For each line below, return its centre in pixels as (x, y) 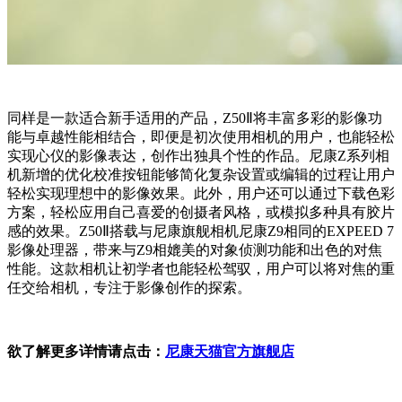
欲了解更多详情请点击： (86, 352)
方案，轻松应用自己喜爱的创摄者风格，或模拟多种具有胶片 (201, 213)
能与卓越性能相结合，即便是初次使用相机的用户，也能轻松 (201, 137)
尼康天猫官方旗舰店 (230, 352)
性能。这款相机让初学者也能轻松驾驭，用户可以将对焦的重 (201, 269)
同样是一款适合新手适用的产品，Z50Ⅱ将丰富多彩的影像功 (195, 118)
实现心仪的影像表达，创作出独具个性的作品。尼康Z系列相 (198, 156)
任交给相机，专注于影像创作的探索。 (129, 288)
